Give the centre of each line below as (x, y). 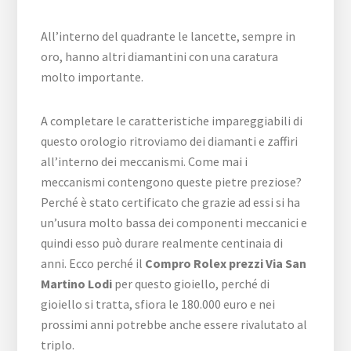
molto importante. (92, 76)
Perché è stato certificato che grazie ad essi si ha (171, 202)
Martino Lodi (77, 283)
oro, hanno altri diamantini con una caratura (160, 56)
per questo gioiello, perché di (191, 283)
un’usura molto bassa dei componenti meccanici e (174, 222)
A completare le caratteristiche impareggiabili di (172, 120)
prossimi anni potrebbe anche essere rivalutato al (174, 324)
